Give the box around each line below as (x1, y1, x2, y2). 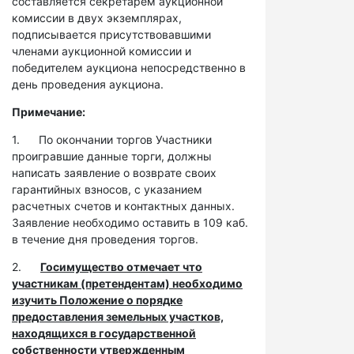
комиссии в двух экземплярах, (12, 11, 182, 24)
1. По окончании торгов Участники (12, 133, 212, 146)
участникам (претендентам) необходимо (12, 277, 243, 290)
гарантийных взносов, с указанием (12, 183, 202, 196)
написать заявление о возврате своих (12, 166, 217, 179)
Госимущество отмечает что (40, 260, 202, 273)
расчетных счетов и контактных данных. (12, 199, 235, 213)
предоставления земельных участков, (12, 310, 224, 323)
